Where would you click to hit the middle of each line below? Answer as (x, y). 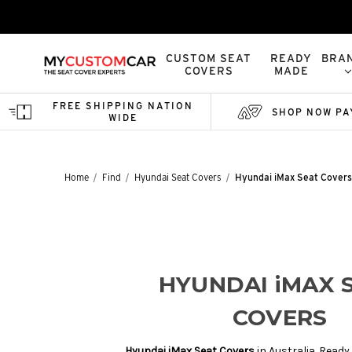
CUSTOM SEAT (209, 58)
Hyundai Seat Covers (178, 177)
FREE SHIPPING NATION (123, 106)
